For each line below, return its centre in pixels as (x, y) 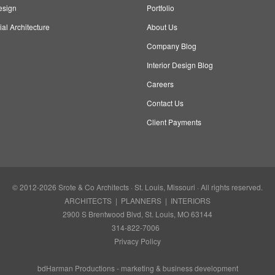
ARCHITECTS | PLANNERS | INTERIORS (137, 200)
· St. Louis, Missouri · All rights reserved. (196, 187)
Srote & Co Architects (94, 187)
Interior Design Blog (180, 65)
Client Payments (174, 122)
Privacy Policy (137, 241)
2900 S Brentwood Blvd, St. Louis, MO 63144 (137, 214)
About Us (162, 27)
